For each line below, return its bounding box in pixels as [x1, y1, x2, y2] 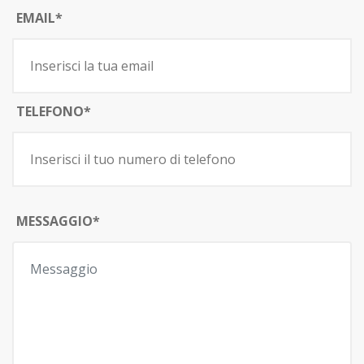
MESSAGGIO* [16, 212, 100, 230]
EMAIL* [16, 9, 63, 27]
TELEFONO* [16, 102, 91, 120]
